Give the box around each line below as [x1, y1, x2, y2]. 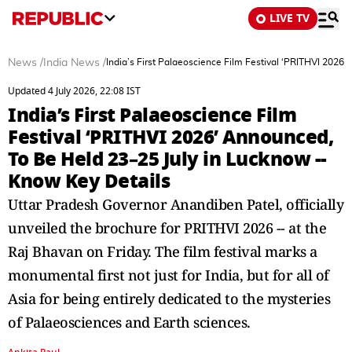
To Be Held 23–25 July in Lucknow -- [8, 145, 327, 174]
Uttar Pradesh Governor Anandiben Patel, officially [8, 195, 343, 214]
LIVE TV [269, 10, 310, 27]
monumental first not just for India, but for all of [8, 266, 329, 284]
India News [43, 57, 100, 68]
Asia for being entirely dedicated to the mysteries [8, 289, 330, 308]
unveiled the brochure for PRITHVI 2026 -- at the [8, 218, 326, 237]
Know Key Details [8, 167, 170, 196]
